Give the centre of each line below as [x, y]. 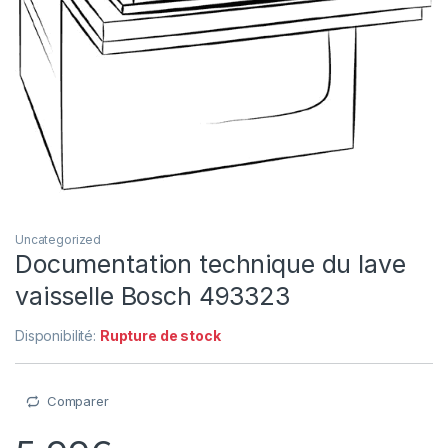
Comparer [77, 401]
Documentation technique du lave [210, 264]
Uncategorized [58, 240]
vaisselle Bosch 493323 [152, 296]
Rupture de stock [160, 336]
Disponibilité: [57, 336]
